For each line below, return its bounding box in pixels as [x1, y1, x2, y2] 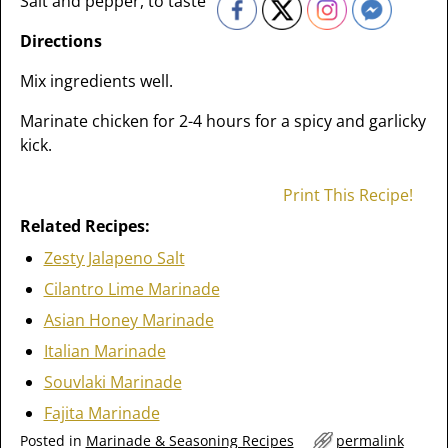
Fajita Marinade [43, 402, 160, 424]
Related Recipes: [19, 215, 150, 237]
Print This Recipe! [283, 184, 414, 206]
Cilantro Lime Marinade [43, 278, 220, 300]
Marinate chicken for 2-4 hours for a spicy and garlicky [19, 110, 426, 132]
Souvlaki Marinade [43, 371, 182, 393]
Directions [19, 30, 102, 52]
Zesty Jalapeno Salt [43, 247, 185, 269]
